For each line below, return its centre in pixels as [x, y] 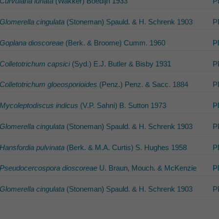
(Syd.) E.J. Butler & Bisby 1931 [120, 64]
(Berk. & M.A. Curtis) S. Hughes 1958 [125, 147]
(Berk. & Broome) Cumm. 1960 [114, 43]
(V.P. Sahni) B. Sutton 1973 [122, 106]
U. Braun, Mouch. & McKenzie [147, 168]
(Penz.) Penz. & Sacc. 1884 [142, 85]
